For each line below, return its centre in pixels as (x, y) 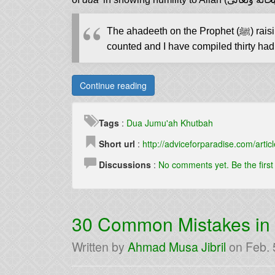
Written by (100, 247)
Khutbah (197, 123)
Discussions (125, 165)
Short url (117, 144)
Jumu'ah (161, 123)
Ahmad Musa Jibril (177, 247)
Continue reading (113, 85)
